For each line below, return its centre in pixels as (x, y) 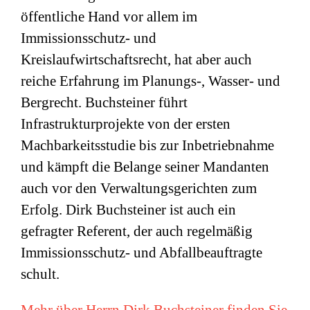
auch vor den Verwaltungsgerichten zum (139, 189)
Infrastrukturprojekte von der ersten (126, 124)
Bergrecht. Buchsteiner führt (104, 103)
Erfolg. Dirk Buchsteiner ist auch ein (128, 210)
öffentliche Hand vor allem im (109, 17)
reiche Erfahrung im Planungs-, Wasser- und (151, 81)
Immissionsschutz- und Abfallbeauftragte (142, 253)
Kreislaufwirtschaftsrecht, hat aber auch (136, 60)
